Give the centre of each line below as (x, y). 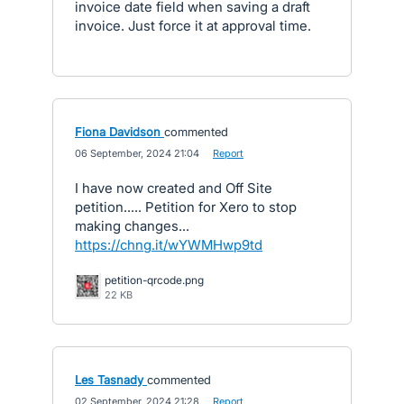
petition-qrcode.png (154, 280)
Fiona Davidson (118, 132)
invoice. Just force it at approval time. (193, 26)
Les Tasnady (109, 380)
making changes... (132, 226)
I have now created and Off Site (174, 188)
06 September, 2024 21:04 (137, 153)
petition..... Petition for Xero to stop (186, 207)
